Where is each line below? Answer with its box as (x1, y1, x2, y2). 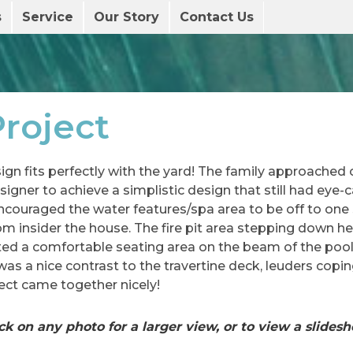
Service (21, 9, 73, 24)
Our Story (93, 9, 159, 24)
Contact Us (179, 9, 254, 24)
